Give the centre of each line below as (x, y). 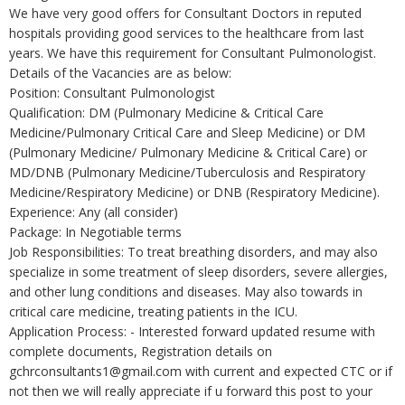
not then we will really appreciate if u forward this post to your (191, 391)
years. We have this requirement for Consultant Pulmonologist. (193, 53)
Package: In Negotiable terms (95, 232)
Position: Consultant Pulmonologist (112, 93)
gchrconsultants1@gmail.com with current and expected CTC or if (201, 371)
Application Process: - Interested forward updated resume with (192, 331)
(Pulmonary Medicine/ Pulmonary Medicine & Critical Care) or (188, 152)
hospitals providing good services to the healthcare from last (187, 33)
